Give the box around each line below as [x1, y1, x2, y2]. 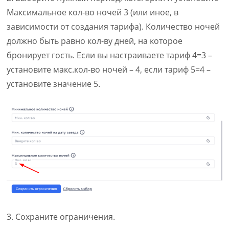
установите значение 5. [7, 78, 101, 89]
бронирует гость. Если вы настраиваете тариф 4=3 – [7, 49, 213, 61]
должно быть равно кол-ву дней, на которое [7, 35, 183, 47]
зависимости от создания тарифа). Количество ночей [7, 20, 220, 32]
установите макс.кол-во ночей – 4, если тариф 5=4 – [7, 63, 211, 75]
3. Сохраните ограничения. [7, 211, 116, 223]
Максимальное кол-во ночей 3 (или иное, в [7, 6, 179, 18]
